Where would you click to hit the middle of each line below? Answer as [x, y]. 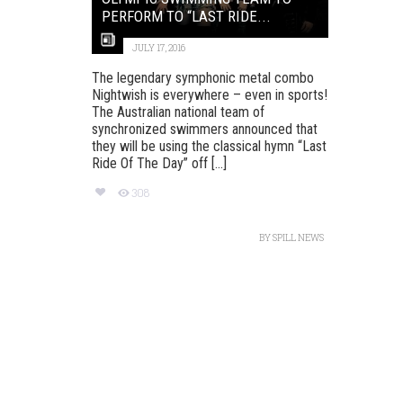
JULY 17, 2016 [159, 48]
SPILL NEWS [298, 238]
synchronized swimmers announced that [205, 129]
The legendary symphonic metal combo [203, 77]
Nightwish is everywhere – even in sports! [210, 94]
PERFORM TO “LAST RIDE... [186, 16]
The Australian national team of [178, 112]
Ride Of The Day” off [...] [159, 163]
